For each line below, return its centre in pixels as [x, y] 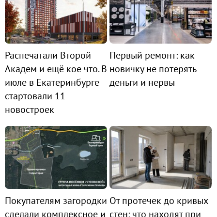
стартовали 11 [35, 96]
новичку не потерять [153, 69]
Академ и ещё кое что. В [56, 69]
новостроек [30, 110]
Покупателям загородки [56, 200]
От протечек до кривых [159, 200]
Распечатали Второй [48, 55]
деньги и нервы [142, 83]
